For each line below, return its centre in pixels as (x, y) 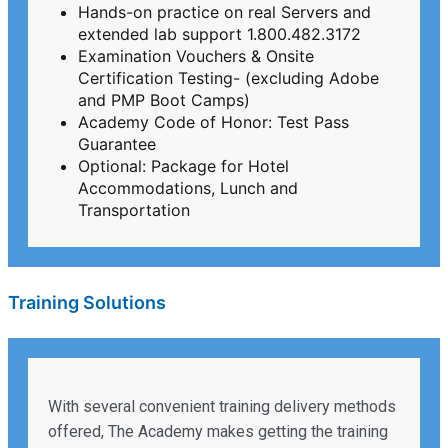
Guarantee (117, 144)
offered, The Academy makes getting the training (218, 432)
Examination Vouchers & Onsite (196, 56)
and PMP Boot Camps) (164, 100)
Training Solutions (87, 303)
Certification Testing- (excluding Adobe (228, 78)
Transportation (134, 210)
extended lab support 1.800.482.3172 (219, 34)
